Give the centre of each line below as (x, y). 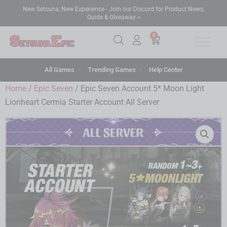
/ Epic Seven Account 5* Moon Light (139, 88)
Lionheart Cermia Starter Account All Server (82, 102)
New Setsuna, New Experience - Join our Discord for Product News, (113, 9)
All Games (59, 69)
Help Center (166, 69)
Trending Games (111, 69)
